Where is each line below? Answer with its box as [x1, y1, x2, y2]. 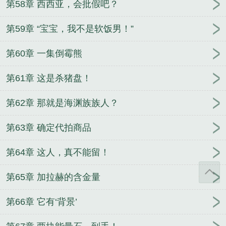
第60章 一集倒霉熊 [6, 48, 82, 59]
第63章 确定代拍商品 [6, 123, 91, 133]
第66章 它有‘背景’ [6, 197, 77, 207]
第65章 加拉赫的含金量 [6, 172, 100, 183]
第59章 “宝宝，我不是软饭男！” [6, 24, 134, 34]
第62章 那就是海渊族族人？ [6, 98, 119, 108]
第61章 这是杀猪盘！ [6, 73, 91, 84]
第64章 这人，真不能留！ [6, 147, 109, 158]
